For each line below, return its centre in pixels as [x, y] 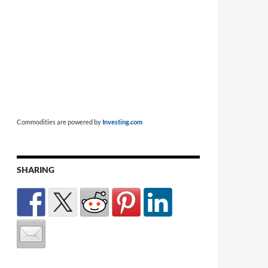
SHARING [36, 169]
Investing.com [122, 121]
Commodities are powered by [60, 121]
